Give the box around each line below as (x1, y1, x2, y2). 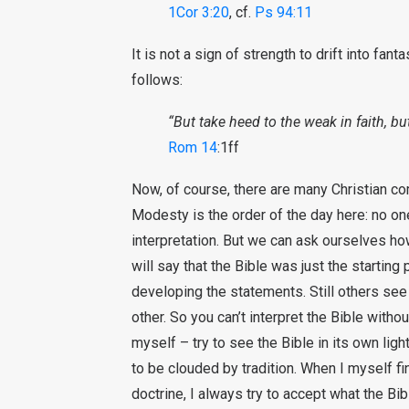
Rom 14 (168, 139, 217, 156)
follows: (131, 71, 183, 89)
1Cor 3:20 (168, 4, 229, 21)
